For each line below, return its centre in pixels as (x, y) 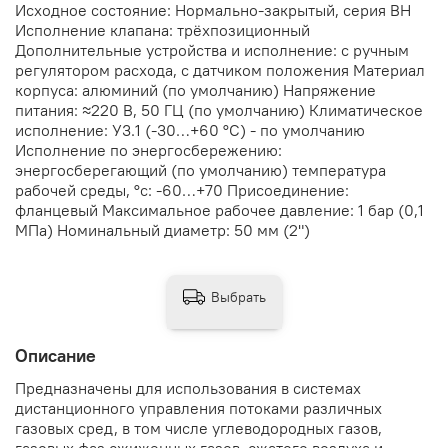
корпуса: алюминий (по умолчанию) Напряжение (195, 90)
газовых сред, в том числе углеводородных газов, (198, 428)
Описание (55, 355)
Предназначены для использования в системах (188, 388)
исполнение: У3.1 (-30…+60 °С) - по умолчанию (190, 130)
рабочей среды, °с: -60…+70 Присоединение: (182, 190)
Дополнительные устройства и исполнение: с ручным (212, 50)
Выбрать (238, 296)
